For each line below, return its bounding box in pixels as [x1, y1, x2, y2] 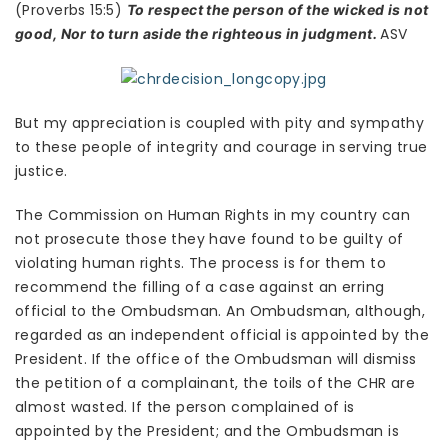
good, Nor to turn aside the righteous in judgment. [15, 25, 381, 43]
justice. [15, 161, 68, 182]
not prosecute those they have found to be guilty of [15, 229, 404, 250]
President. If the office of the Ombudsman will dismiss [15, 349, 417, 370]
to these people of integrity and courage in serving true [15, 137, 428, 158]
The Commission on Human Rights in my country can [15, 205, 411, 226]
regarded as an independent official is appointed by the [15, 325, 430, 346]
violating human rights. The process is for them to [15, 253, 387, 274]
